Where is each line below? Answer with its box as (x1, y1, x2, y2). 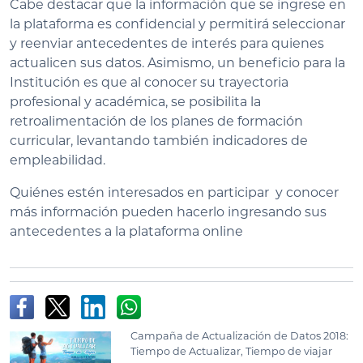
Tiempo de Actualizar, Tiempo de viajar (130, 344, 333, 357)
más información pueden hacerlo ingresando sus (10, 203, 327, 220)
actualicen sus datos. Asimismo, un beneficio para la (10, 54, 345, 70)
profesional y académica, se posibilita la (10, 93, 261, 109)
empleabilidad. (10, 152, 105, 168)
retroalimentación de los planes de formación (10, 113, 303, 129)
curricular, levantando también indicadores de (10, 132, 308, 148)
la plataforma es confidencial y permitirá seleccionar (10, 15, 345, 32)
